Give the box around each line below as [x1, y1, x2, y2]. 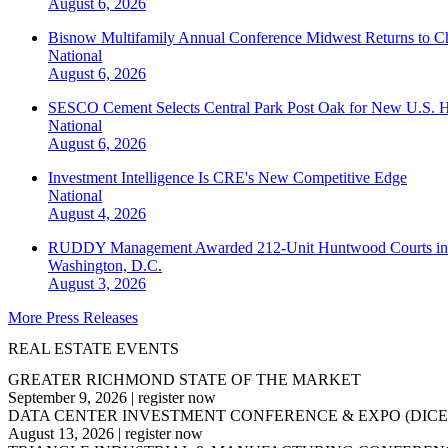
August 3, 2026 [48, 274, 146, 292]
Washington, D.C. [48, 256, 162, 274]
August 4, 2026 [48, 204, 146, 222]
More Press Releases [8, 308, 138, 326]
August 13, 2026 [8, 425, 114, 443]
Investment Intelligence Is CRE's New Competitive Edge [48, 168, 407, 186]
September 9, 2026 [8, 389, 127, 407]
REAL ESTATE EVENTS [8, 339, 179, 357]
